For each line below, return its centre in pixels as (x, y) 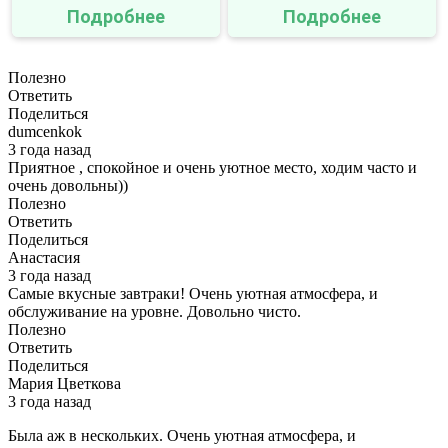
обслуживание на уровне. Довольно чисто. (154, 311)
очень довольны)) (68, 185)
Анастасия (44, 257)
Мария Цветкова (64, 383)
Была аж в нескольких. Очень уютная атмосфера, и (182, 435)
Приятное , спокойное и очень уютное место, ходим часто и (212, 167)
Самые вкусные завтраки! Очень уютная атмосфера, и (193, 293)
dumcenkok (45, 131)
